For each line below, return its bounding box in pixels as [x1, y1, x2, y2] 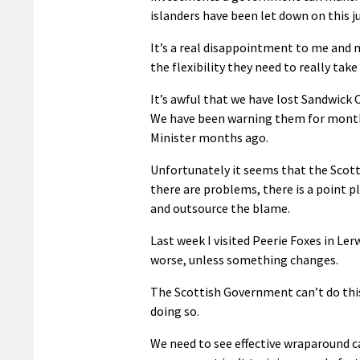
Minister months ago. [150, 129, 268, 145]
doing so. [150, 302, 199, 319]
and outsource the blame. [150, 199, 290, 216]
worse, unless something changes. [150, 251, 338, 268]
